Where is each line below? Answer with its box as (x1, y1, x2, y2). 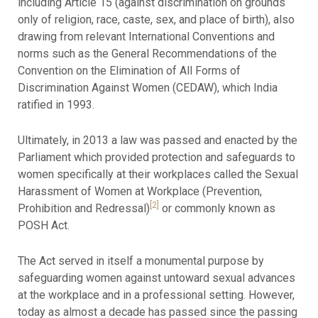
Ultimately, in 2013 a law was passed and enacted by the (17, 133, 297, 147)
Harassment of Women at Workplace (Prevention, (17, 184, 262, 198)
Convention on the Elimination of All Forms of (17, 64, 241, 78)
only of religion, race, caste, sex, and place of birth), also (17, 13, 295, 27)
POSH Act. (17, 218, 70, 232)
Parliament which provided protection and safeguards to (17, 150, 295, 164)
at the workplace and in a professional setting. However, (17, 287, 295, 302)
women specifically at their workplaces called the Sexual (17, 167, 298, 181)
